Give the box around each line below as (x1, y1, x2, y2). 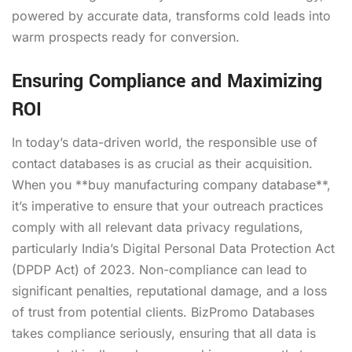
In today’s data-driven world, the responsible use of (12, 134, 317, 150)
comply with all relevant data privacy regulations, (12, 218, 303, 235)
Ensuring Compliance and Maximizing (12, 68, 322, 94)
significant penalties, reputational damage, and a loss (12, 282, 327, 299)
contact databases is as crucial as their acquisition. (12, 155, 313, 171)
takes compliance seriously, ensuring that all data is (12, 324, 316, 341)
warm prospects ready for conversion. (12, 28, 240, 45)
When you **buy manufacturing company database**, (12, 176, 331, 192)
